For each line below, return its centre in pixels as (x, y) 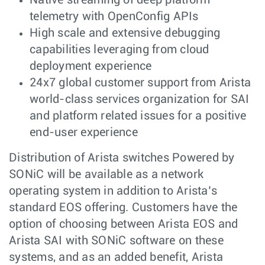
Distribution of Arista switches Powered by (122, 158)
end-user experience (84, 133)
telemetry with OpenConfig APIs (114, 17)
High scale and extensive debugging (125, 33)
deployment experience (91, 67)
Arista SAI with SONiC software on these (116, 241)
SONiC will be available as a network (106, 175)
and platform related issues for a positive (138, 116)
